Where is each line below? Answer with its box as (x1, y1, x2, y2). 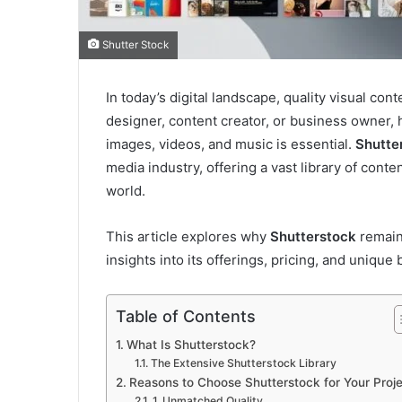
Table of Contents (116, 307, 256, 327)
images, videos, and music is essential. (106, 135, 355, 153)
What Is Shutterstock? (126, 337, 256, 353)
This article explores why (106, 228, 270, 246)
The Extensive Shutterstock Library (150, 356, 336, 371)
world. (106, 182, 145, 200)
